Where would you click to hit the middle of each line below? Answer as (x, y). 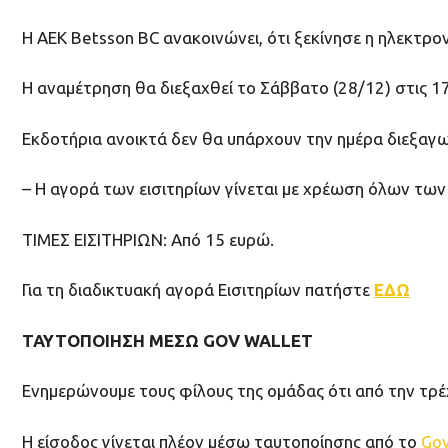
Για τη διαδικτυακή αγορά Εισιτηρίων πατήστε (198, 290)
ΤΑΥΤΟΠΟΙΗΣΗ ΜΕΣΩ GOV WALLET (167, 340)
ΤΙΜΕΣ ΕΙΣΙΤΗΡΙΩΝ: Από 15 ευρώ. (148, 239)
